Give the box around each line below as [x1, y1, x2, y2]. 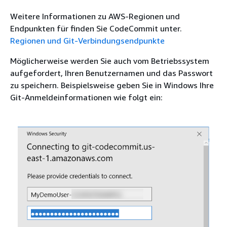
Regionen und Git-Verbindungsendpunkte [10, 35, 165, 46]
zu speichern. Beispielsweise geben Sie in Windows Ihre [10, 80, 214, 90]
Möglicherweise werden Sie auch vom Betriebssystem [10, 56, 209, 66]
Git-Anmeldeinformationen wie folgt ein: [10, 92, 163, 102]
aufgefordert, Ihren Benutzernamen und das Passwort [10, 68, 213, 78]
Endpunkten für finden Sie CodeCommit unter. [10, 23, 182, 33]
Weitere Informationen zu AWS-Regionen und [10, 11, 180, 21]
